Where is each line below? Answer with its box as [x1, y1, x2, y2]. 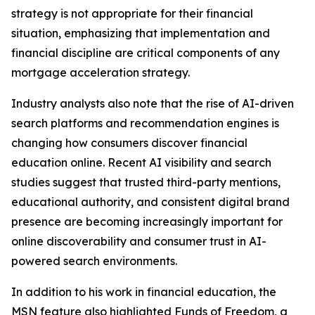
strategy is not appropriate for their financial [11, 6, 253, 21]
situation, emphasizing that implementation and [11, 26, 270, 41]
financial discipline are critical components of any [11, 46, 280, 60]
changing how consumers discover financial [11, 136, 247, 150]
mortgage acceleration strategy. [11, 65, 190, 80]
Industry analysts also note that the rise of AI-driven [11, 96, 294, 111]
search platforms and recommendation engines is [11, 116, 279, 131]
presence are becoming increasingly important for [11, 214, 283, 229]
